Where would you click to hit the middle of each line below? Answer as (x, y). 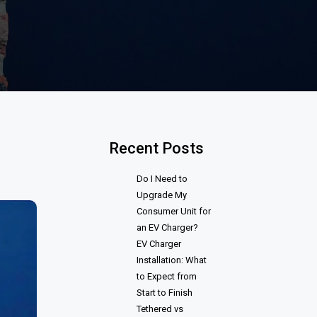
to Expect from (167, 276)
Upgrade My (162, 195)
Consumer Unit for (174, 211)
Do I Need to (162, 179)
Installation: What (172, 260)
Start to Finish (165, 293)
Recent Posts (156, 148)
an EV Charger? (167, 227)
